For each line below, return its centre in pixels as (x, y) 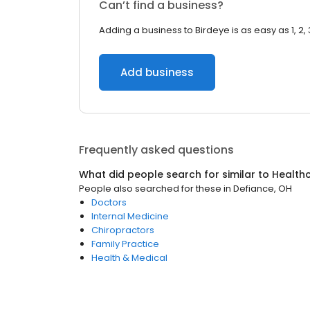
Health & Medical (129, 258)
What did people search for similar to (175, 174)
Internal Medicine (130, 216)
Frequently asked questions (156, 150)
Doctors (109, 202)
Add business (157, 72)
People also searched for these (150, 189)
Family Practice (125, 244)
